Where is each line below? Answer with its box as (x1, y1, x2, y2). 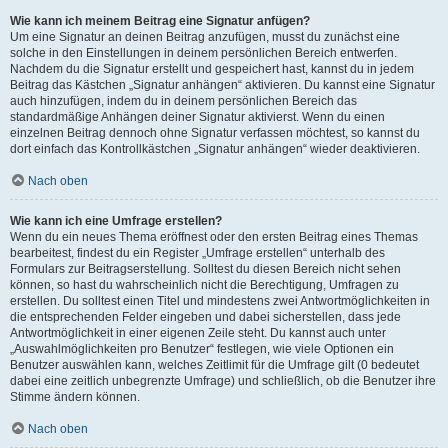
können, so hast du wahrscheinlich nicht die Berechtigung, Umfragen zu (10, 278, 399, 292)
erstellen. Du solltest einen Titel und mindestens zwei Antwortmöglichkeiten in (10, 294, 430, 308)
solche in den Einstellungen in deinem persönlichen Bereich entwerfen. (10, 46, 397, 60)
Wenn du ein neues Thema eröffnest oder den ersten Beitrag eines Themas (10, 230, 418, 244)
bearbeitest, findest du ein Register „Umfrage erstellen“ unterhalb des (10, 246, 385, 260)
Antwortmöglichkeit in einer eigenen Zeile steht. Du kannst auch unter (10, 326, 386, 340)
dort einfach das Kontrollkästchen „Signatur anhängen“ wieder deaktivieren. (10, 142, 420, 156)
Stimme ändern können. (10, 390, 140, 404)
